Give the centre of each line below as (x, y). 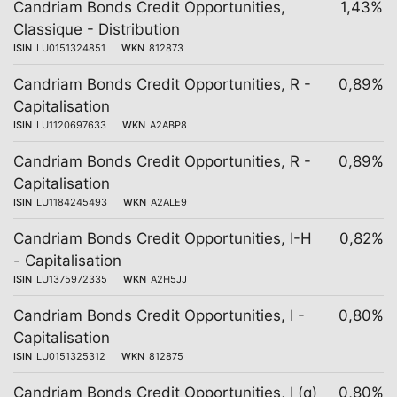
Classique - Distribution (97, 29)
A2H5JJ (169, 279)
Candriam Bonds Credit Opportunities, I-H (163, 238)
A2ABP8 (168, 125)
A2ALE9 (169, 202)
